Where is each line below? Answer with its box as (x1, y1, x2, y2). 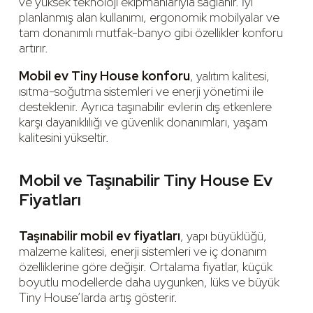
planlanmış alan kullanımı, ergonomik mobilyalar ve (19, 8, 279, 25)
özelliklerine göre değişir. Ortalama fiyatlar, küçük (19, 258, 272, 275)
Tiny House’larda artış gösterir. (19, 289, 177, 305)
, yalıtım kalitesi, (190, 67, 270, 84)
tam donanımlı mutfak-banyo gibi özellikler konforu (19, 24, 283, 41)
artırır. (19, 39, 48, 56)
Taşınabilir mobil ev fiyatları (19, 227, 180, 244)
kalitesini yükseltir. (19, 129, 109, 145)
